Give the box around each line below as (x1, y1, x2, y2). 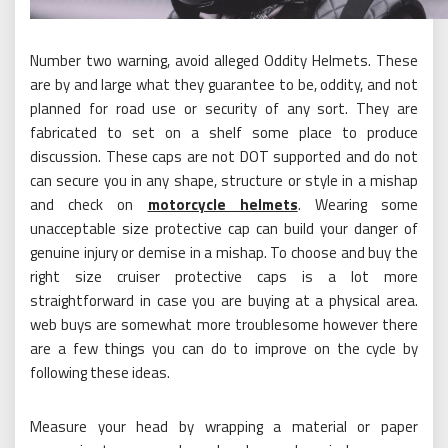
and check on (30, 193, 148, 217)
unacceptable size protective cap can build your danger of (30, 217, 418, 241)
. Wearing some (297, 193, 419, 217)
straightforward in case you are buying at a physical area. (30, 289, 418, 313)
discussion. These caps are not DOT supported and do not (30, 145, 418, 169)
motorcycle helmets (147, 193, 298, 217)
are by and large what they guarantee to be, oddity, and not (30, 73, 418, 97)
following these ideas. (30, 361, 170, 385)
